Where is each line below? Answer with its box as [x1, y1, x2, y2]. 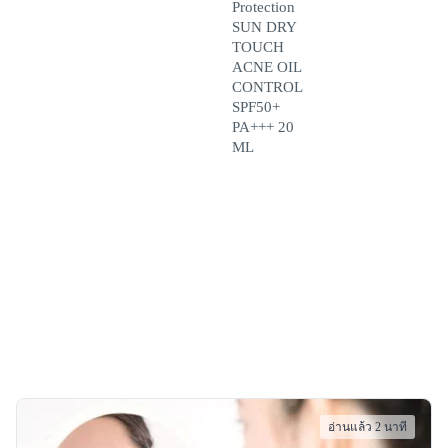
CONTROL [232, 79, 302, 95]
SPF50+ [232, 99, 280, 115]
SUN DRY [232, 19, 296, 35]
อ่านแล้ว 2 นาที [328, 420, 407, 434]
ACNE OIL [232, 59, 301, 75]
